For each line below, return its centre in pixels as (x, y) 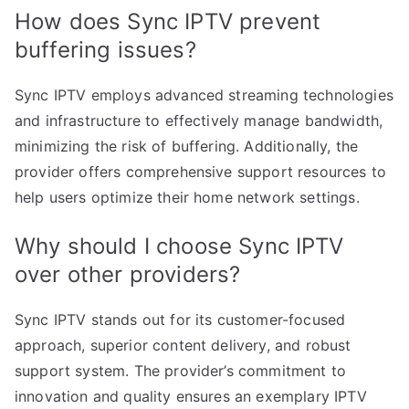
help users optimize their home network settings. (187, 198)
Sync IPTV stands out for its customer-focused (180, 320)
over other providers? (128, 275)
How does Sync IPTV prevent (168, 22)
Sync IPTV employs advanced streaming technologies (204, 95)
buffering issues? (105, 50)
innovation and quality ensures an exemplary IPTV (191, 397)
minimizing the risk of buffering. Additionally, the (187, 147)
